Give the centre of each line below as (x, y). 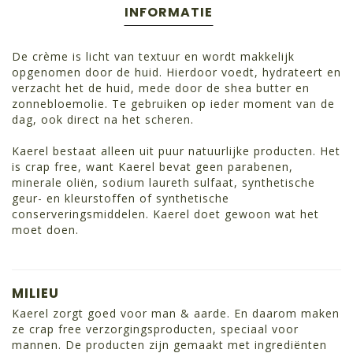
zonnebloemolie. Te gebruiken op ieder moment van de (173, 104)
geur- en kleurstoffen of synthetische (121, 199)
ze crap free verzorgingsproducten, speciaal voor (155, 329)
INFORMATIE (169, 13)
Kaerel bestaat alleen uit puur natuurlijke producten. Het (176, 151)
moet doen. (45, 230)
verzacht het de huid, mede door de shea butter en (161, 88)
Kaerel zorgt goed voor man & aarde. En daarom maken (176, 314)
